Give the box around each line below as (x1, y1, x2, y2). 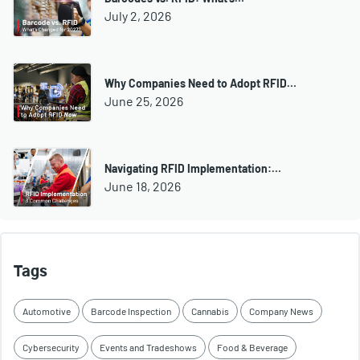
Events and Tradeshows (100, 342, 197, 354)
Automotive (22, 305, 71, 317)
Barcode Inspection (91, 305, 171, 317)
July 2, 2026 (104, 7, 171, 23)
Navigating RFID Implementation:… (104, 161, 281, 175)
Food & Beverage (217, 342, 288, 354)
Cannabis (191, 305, 229, 317)
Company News (249, 305, 313, 317)
